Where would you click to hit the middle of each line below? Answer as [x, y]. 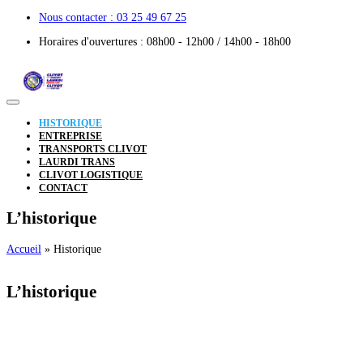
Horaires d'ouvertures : [93, 42]
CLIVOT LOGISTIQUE [91, 175]
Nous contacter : [78, 17]
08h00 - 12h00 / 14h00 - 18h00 [219, 42]
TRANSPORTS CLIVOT [93, 149]
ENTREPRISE [70, 136]
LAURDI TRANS [77, 162]
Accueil [24, 249]
